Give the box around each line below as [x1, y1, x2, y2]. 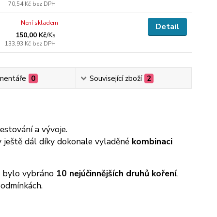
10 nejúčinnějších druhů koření [56, 168, 176, 179]
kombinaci [131, 136, 172, 147]
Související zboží [90, 74, 142, 83]
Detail [155, 21, 179, 32]
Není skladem [21, 19, 59, 27]
